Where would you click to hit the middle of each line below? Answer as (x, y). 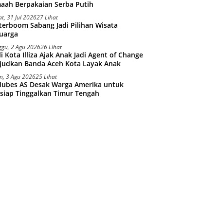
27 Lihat (47, 17)
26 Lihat (51, 47)
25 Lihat (46, 76)
